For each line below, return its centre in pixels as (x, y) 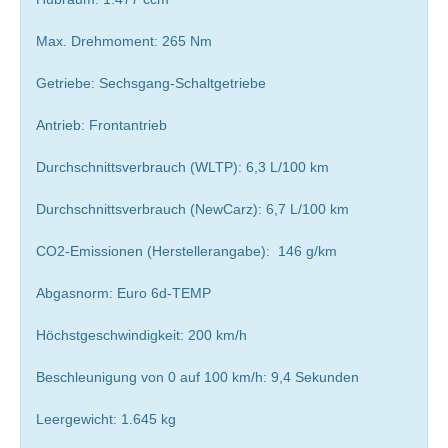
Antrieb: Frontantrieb (101, 124)
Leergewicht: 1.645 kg (106, 418)
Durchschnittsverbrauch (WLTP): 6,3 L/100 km (182, 166)
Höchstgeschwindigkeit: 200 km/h (141, 334)
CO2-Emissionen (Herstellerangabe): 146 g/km (186, 250)
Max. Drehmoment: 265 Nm (124, 40)
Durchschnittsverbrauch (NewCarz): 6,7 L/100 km (192, 208)
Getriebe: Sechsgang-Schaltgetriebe (151, 82)
